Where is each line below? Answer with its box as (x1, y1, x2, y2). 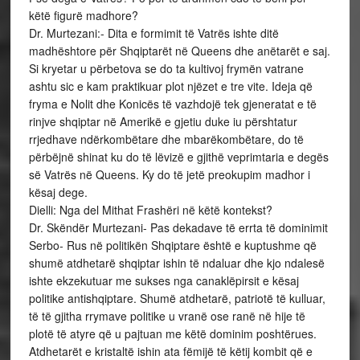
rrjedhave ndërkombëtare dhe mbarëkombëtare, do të (28, 131, 304, 147)
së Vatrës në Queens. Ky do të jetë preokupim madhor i (28, 166, 310, 182)
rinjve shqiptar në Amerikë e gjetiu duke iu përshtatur (28, 113, 297, 129)
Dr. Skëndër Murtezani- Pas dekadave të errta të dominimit (28, 219, 328, 235)
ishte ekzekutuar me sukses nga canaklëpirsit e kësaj (28, 272, 299, 288)
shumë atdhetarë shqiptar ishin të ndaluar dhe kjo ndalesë (28, 255, 325, 271)
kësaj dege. (28, 184, 88, 200)
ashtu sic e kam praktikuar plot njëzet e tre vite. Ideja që (28, 78, 313, 94)
